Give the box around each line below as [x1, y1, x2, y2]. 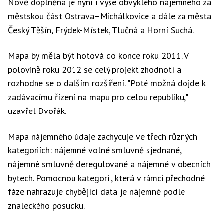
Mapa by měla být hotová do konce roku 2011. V [8, 50, 188, 61]
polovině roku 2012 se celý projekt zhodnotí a [8, 64, 181, 75]
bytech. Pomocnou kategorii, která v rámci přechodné [8, 172, 205, 184]
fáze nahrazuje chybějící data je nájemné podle [8, 186, 185, 197]
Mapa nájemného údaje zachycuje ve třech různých [8, 131, 197, 142]
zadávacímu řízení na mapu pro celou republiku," [8, 91, 188, 103]
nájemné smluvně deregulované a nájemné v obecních [8, 158, 211, 170]
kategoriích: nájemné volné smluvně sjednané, [8, 145, 181, 156]
